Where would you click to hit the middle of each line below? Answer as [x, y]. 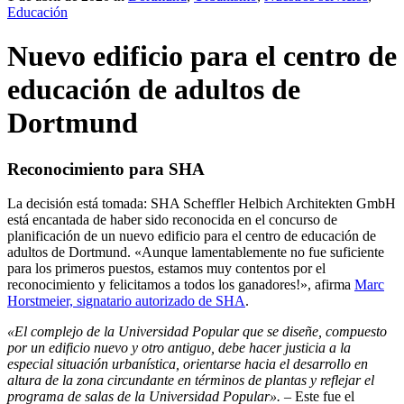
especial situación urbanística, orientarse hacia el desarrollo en [188, 364]
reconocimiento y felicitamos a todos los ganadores [151, 285]
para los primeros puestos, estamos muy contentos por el [166, 269]
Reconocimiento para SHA [106, 169]
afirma [333, 285]
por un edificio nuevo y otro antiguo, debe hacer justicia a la [179, 348]
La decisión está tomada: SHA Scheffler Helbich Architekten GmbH [202, 204]
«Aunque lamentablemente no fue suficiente [259, 252]
